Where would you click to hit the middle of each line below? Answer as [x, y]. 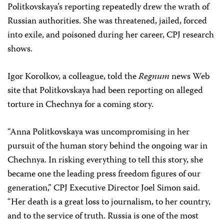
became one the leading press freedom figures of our [104, 175]
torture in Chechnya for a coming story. [80, 105]
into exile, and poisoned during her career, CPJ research [111, 36]
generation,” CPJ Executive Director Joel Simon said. [104, 189]
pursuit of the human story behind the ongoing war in [107, 147]
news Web [189, 77]
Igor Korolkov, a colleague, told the [73, 77]
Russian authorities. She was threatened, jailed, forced [107, 22]
